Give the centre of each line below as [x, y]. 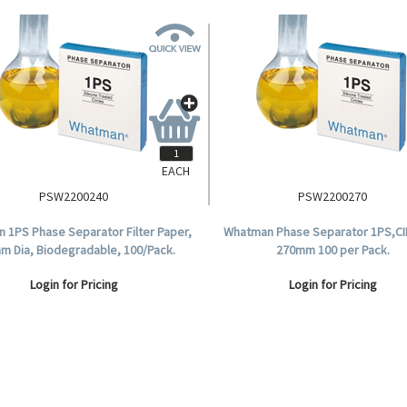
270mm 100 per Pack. [333, 250]
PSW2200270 [333, 196]
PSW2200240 [74, 196]
